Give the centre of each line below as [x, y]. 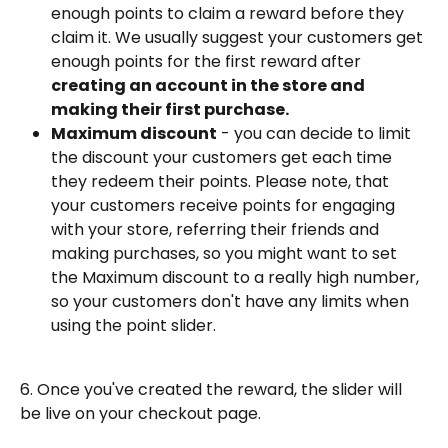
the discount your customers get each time [223, 157]
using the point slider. [133, 325]
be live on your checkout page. [140, 414]
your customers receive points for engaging [225, 205]
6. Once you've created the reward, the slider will [213, 390]
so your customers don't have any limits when [232, 301]
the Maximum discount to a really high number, [237, 277]
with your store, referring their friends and [217, 229]
